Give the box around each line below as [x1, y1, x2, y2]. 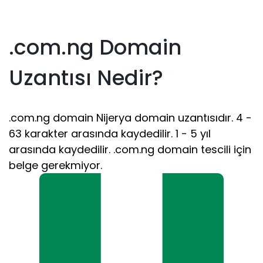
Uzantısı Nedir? [9, 63, 163, 92]
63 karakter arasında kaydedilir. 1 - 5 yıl [9, 126, 211, 141]
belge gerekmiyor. [9, 158, 102, 173]
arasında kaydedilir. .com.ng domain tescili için [9, 142, 251, 157]
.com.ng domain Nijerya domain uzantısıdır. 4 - [9, 110, 252, 125]
